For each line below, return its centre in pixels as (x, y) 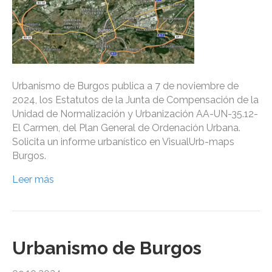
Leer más (33, 180)
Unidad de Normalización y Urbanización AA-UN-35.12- (135, 114)
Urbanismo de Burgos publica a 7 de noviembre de (125, 86)
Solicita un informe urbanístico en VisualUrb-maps (123, 142)
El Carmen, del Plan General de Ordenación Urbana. (126, 128)
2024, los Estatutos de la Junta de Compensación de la (135, 100)
